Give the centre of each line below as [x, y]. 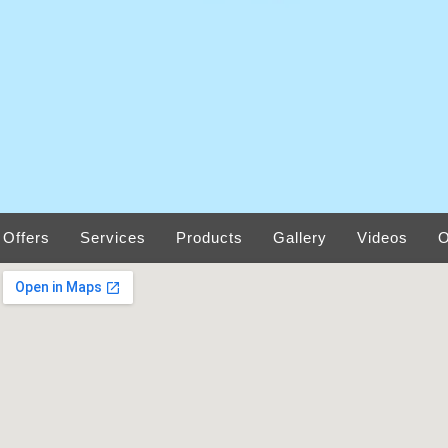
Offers [26, 238]
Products [209, 238]
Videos [382, 238]
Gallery [300, 238]
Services [113, 238]
